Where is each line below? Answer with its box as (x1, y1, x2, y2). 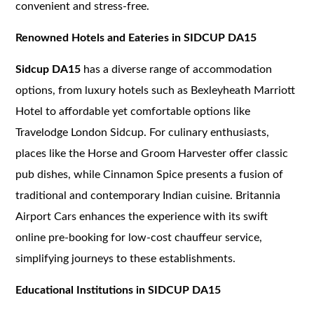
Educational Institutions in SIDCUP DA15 (15, 284, 221, 296)
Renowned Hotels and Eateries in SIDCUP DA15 (15, 32, 257, 43)
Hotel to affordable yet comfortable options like (15, 105, 251, 117)
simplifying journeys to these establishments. (15, 252, 236, 264)
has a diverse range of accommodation (83, 63, 273, 75)
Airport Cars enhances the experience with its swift (15, 210, 268, 222)
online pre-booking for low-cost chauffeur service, (15, 231, 263, 243)
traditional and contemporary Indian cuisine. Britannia (15, 189, 281, 201)
